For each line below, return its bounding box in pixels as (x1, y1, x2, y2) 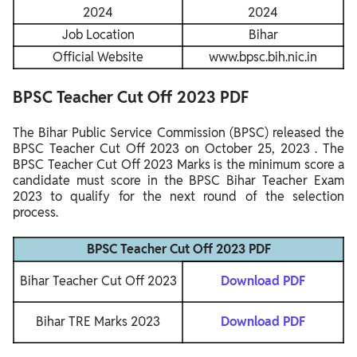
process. (13, 204, 58, 222)
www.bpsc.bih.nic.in (209, 49, 317, 66)
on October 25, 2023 (185, 140, 316, 158)
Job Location (61, 26, 135, 44)
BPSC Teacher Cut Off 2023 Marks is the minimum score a (13, 156, 344, 174)
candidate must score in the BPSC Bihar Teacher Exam (13, 172, 344, 190)
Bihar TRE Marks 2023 (36, 313, 160, 331)
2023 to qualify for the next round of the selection (13, 188, 344, 206)
